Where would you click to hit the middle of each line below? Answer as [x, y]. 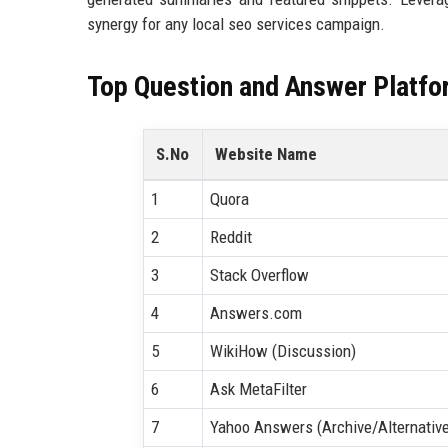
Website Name [266, 153]
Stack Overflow [259, 274]
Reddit [230, 236]
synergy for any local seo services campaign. [236, 24]
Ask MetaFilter [258, 388]
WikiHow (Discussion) [282, 350]
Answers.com [255, 312]
